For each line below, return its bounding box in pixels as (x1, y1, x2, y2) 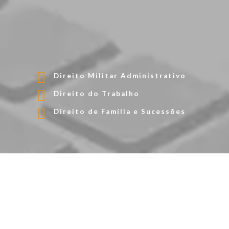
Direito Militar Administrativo (54, 72, 186, 80)
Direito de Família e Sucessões (54, 107, 186, 116)
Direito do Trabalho (54, 89, 140, 98)
